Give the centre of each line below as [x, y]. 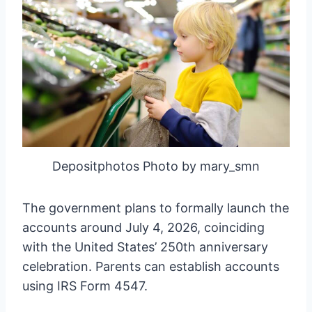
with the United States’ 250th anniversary [145, 247]
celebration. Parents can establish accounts [151, 267]
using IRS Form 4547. [85, 286]
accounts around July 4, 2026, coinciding [143, 228]
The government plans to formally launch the [156, 208]
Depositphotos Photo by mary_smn [156, 166]
